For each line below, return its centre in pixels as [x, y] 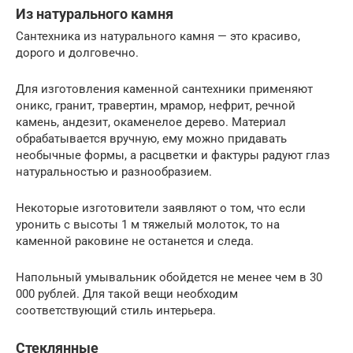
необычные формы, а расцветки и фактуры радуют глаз [173, 155]
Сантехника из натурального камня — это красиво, [158, 36]
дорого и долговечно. [77, 52]
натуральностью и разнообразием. [114, 171]
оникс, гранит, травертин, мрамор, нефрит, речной [156, 105]
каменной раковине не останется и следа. [135, 241]
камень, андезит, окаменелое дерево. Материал [151, 122]
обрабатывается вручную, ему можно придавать [151, 138]
